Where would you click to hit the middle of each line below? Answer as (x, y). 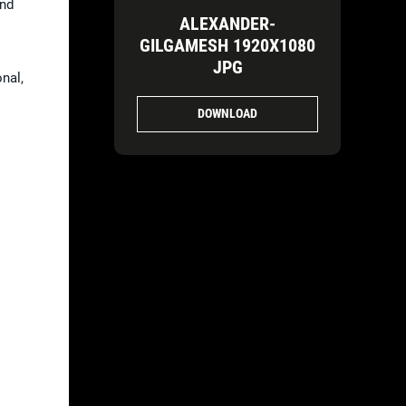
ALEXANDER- (227, 23)
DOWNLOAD (227, 113)
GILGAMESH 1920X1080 (227, 45)
